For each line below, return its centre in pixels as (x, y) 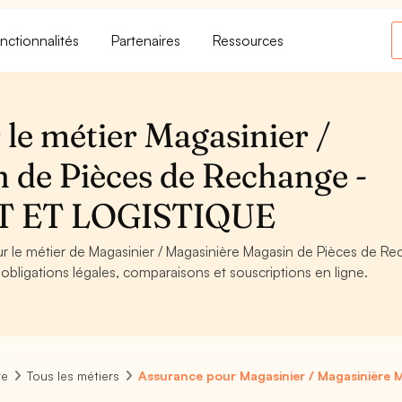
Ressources (249, 40)
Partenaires (146, 40)
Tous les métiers (74, 376)
